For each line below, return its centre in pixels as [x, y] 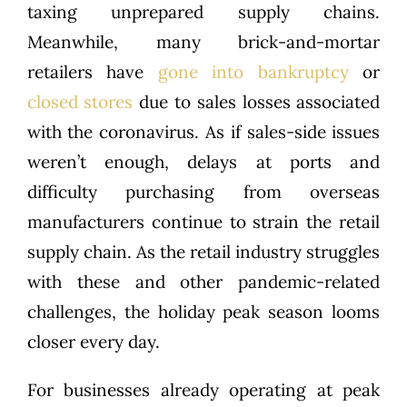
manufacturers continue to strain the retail [203, 222]
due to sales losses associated [257, 102]
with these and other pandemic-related [203, 282]
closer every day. [93, 342]
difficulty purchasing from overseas [203, 192]
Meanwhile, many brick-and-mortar [203, 42]
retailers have [92, 72]
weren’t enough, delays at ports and [203, 162]
